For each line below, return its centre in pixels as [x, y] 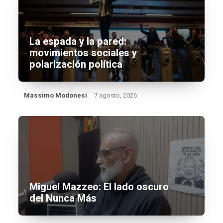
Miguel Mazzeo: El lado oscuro [99, 187]
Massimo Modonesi [56, 95]
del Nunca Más [63, 198]
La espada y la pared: [78, 42]
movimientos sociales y [83, 53]
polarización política [76, 64]
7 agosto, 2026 [116, 95]
